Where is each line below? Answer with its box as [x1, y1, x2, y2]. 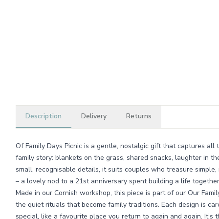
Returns [126, 111, 152, 121]
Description [25, 111, 62, 121]
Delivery [81, 111, 107, 121]
